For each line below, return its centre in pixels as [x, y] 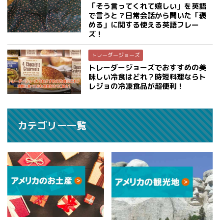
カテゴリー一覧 [52, 125]
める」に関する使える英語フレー [144, 25]
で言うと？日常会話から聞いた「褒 [147, 15]
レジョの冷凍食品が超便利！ [136, 86]
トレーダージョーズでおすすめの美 [147, 67]
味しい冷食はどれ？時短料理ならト [147, 77]
